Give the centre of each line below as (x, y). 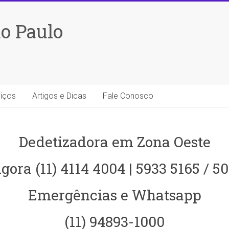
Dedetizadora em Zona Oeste (114, 142)
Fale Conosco (128, 96)
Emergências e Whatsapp (114, 195)
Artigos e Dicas (59, 96)
